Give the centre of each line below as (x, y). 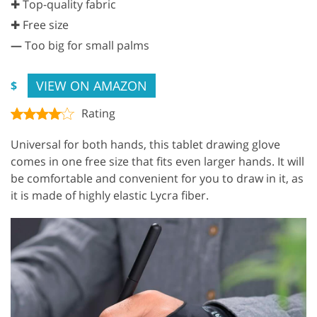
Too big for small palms (86, 45)
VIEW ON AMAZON (92, 85)
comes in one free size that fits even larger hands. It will (157, 161)
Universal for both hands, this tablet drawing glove (145, 144)
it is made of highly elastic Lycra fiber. (110, 195)
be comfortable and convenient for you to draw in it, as (157, 178)
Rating (98, 113)
